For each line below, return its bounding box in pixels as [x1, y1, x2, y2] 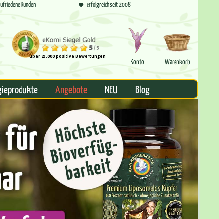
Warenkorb [165, 56, 191, 66]
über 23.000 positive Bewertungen [29, 53, 106, 59]
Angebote [55, 83, 87, 96]
